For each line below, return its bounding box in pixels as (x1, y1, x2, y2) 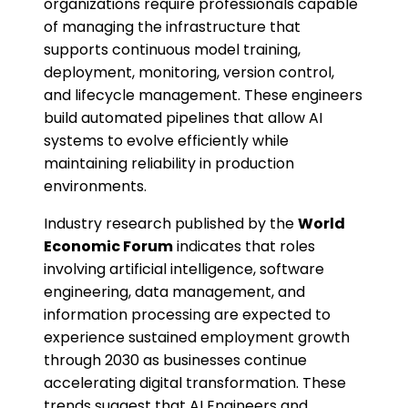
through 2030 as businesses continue (44, 350, 307, 372)
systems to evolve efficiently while (44, 130, 289, 152)
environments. (44, 176, 147, 198)
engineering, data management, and (44, 281, 305, 303)
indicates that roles (173, 236, 315, 258)
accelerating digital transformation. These (44, 372, 346, 394)
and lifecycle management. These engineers (44, 85, 362, 107)
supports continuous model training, (44, 39, 301, 61)
